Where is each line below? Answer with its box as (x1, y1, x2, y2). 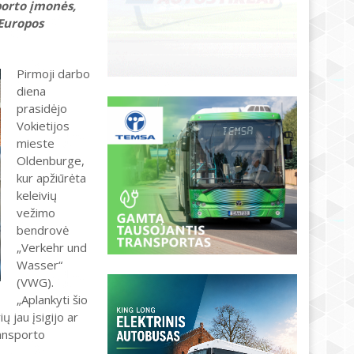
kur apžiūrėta (17, 170, 86, 186)
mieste (17, 135, 55, 151)
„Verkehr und (17, 239, 87, 255)
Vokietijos (17, 118, 70, 134)
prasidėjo (17, 100, 67, 116)
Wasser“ (17, 257, 62, 273)
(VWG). (17, 274, 54, 290)
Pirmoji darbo (17, 66, 90, 81)
